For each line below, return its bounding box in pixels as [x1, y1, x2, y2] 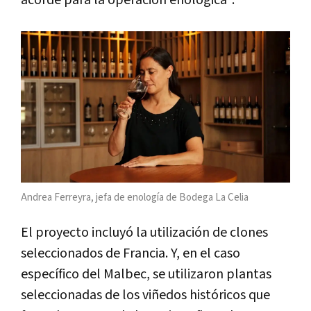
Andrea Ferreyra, [21, 191, 94, 205]
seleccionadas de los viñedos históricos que [21, 286, 270, 305]
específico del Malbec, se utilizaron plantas [21, 265, 271, 284]
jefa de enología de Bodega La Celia [96, 191, 249, 205]
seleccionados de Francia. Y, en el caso [21, 244, 240, 263]
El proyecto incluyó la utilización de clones [21, 224, 268, 242]
